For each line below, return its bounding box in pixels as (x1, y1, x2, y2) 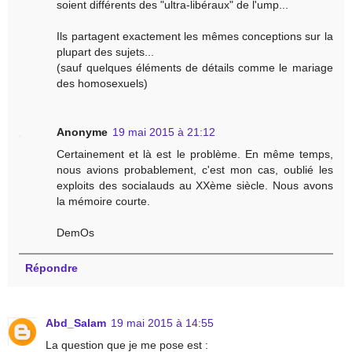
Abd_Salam (46, 316, 106, 329)
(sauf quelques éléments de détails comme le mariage (57, 60, 333, 74)
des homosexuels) (57, 76, 148, 90)
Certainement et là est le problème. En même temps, (57, 147, 333, 160)
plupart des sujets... (57, 45, 155, 58)
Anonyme (57, 125, 108, 138)
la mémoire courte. (57, 194, 151, 207)
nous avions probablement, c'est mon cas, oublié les (57, 163, 333, 176)
